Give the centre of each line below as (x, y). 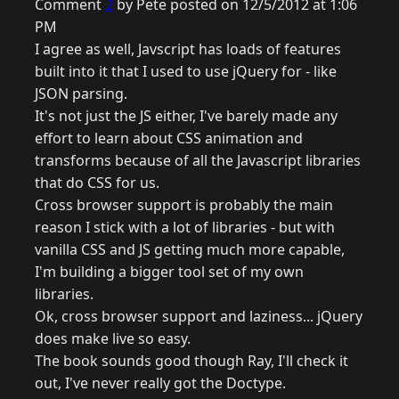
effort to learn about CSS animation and (169, 138)
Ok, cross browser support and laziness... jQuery (199, 317)
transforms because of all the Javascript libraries (198, 161)
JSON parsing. (81, 94)
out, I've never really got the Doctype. (160, 383)
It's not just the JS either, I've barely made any (186, 116)
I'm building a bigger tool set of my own (169, 272)
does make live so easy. (113, 339)
